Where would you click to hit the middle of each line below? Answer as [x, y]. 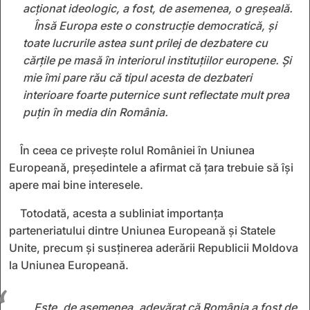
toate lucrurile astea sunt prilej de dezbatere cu [145, 43]
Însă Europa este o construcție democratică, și [155, 25]
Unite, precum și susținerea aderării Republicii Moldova [154, 247]
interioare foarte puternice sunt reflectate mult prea [156, 94]
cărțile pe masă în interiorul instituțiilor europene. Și [157, 60]
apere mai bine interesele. [76, 184]
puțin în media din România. [95, 112]
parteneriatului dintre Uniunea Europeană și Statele [142, 230]
